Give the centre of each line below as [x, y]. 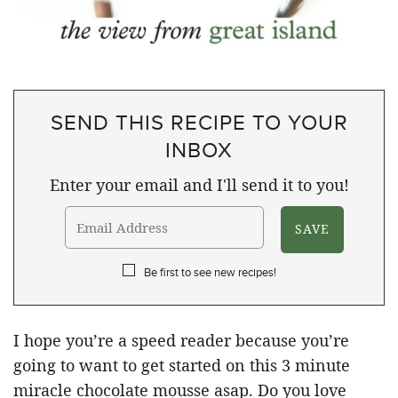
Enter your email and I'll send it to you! [199, 184]
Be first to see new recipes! [210, 271]
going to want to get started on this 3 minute [182, 365]
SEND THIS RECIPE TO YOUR [199, 121]
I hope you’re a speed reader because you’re [181, 340]
